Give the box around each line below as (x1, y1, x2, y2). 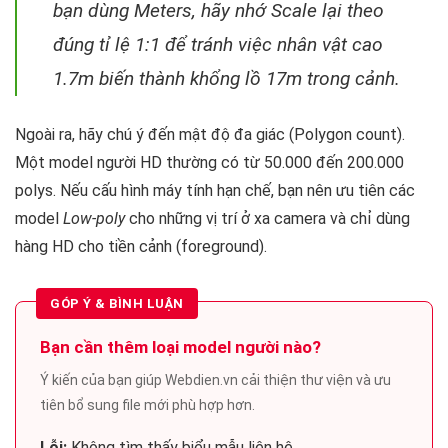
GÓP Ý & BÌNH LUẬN (50, 296, 184, 312)
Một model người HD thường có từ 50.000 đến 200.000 (15, 153, 404, 173)
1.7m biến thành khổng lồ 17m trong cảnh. (53, 67, 400, 91)
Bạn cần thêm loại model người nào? (40, 337, 321, 358)
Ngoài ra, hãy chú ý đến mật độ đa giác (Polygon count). (15, 125, 405, 145)
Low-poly (63, 209, 125, 229)
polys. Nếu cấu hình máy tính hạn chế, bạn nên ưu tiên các (15, 181, 415, 201)
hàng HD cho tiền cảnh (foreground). (15, 237, 267, 257)
